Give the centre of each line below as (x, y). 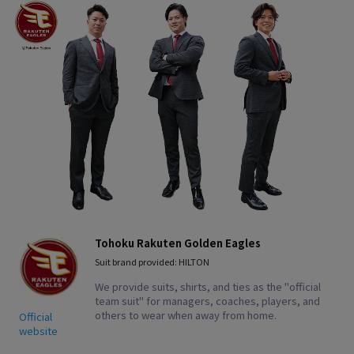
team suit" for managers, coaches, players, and (207, 300)
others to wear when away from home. (186, 314)
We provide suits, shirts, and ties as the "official (208, 286)
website (38, 330)
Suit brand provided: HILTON (152, 261)
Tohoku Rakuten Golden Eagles (178, 243)
